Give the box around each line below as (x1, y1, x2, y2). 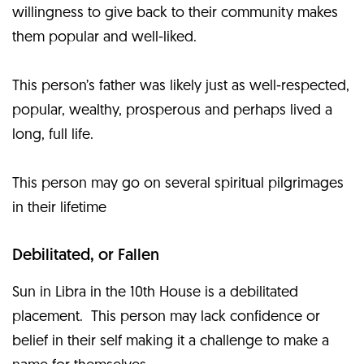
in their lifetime (12, 200, 106, 216)
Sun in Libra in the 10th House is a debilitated (12, 284, 298, 301)
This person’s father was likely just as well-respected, (12, 78, 349, 94)
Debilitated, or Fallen (12, 247, 159, 264)
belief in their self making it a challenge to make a (12, 333, 329, 349)
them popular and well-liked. (12, 29, 197, 45)
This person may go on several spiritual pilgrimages (12, 175, 344, 192)
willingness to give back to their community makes (12, 5, 338, 21)
